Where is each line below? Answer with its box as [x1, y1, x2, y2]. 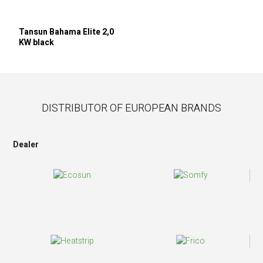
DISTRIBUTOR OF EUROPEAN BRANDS [42, 100, 221, 116]
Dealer [13, 139, 39, 151]
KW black [19, 36, 55, 49]
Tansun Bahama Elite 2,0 [19, 26, 114, 38]
